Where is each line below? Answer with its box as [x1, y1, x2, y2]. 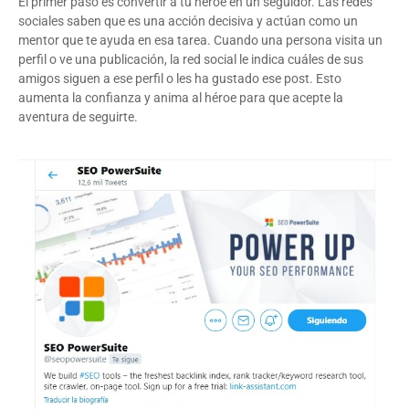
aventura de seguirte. [18, 109, 138, 124]
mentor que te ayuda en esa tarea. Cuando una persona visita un [18, 32, 383, 47]
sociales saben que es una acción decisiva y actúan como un [18, 13, 358, 28]
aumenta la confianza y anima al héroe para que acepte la [18, 89, 343, 105]
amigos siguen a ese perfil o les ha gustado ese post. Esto [18, 70, 341, 86]
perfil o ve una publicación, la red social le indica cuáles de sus [18, 51, 363, 67]
